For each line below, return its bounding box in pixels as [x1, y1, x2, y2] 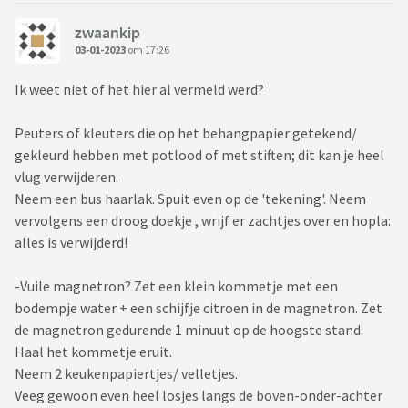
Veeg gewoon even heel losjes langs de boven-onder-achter [15, 386, 382, 405]
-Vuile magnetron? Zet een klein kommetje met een [15, 277, 338, 296]
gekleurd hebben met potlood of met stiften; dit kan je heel [15, 146, 384, 165]
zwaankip [75, 23, 140, 42]
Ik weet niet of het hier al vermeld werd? [15, 80, 264, 99]
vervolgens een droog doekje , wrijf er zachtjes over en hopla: [15, 211, 391, 230]
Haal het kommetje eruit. [15, 342, 172, 362]
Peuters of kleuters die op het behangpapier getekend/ [15, 124, 357, 143]
